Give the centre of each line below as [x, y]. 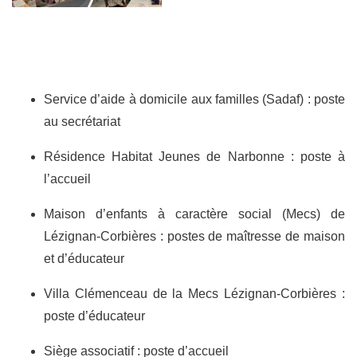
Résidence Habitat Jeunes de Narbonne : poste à [194, 156]
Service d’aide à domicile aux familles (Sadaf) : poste [194, 99]
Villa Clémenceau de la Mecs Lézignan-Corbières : [194, 293]
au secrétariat [82, 121]
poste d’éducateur [94, 316]
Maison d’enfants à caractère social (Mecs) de [194, 214]
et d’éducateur [84, 258]
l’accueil [67, 178]
